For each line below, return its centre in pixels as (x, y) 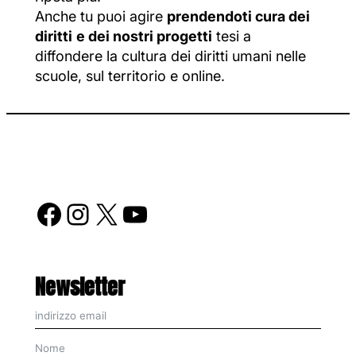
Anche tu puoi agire (101, 17)
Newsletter (80, 290)
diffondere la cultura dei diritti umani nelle (170, 56)
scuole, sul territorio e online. (130, 76)
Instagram (75, 213)
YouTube (128, 213)
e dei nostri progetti (144, 37)
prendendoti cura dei (238, 17)
